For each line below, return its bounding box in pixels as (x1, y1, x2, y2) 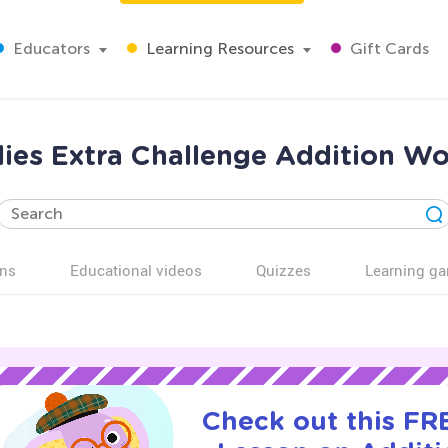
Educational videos (70, 260, 202, 280)
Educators (9, 39, 90, 58)
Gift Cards (346, 39, 429, 58)
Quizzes (256, 260, 311, 280)
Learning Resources (142, 39, 294, 58)
